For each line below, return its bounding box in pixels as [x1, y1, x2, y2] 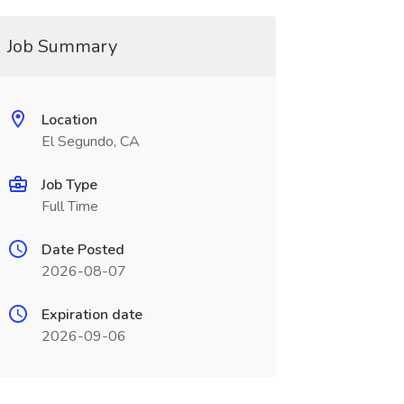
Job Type [41, 175, 97, 195]
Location [41, 110, 97, 130]
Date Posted [41, 240, 124, 260]
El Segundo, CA [41, 132, 140, 151]
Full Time [41, 197, 98, 216]
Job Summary [6, 34, 117, 59]
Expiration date [41, 305, 142, 325]
